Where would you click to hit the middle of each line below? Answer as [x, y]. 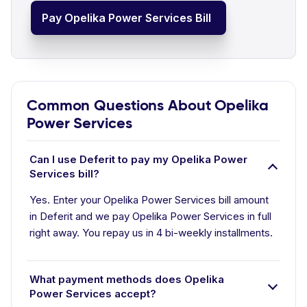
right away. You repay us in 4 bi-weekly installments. [151, 233]
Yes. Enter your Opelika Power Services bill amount [149, 200]
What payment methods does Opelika [127, 279]
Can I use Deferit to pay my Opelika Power [138, 159]
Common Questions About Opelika [148, 105]
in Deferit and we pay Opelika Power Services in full [150, 216]
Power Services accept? [93, 294]
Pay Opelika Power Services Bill [126, 18]
